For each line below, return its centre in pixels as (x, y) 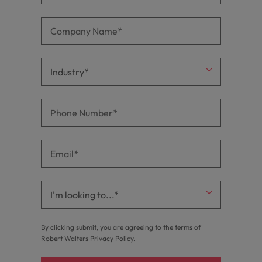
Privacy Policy (112, 238)
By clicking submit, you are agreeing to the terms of (121, 227)
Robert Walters (65, 238)
